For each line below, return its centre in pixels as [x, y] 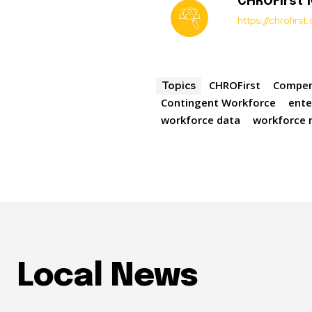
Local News [107, 277]
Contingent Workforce [219, 103]
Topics [179, 86]
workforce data [201, 120]
